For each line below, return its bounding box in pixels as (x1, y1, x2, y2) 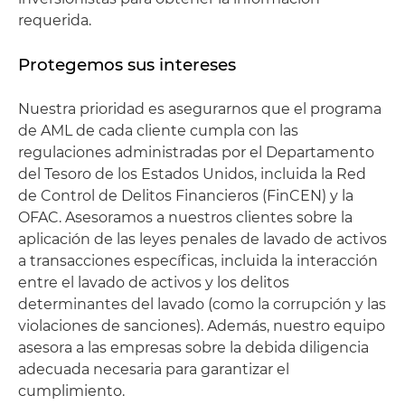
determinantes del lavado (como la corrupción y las (18, 296, 386, 313)
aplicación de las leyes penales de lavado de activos (18, 231, 387, 248)
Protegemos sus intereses (18, 54, 236, 75)
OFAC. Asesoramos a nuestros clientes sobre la (18, 209, 353, 226)
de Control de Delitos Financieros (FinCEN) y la (18, 187, 353, 204)
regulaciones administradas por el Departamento (18, 144, 374, 161)
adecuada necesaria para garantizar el (18, 361, 289, 378)
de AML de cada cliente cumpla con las (18, 122, 298, 139)
